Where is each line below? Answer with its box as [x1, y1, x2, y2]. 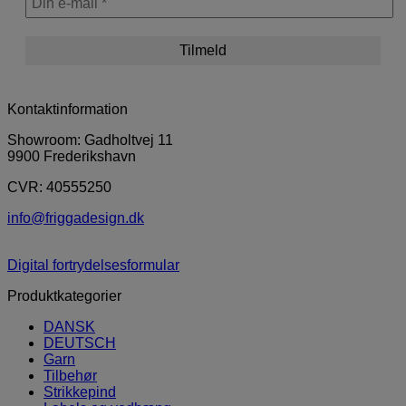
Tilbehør [43, 368, 97, 384]
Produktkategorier [7, 288, 121, 304]
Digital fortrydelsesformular [7, 257, 179, 274]
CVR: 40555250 [7, 179, 111, 196]
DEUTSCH [43, 335, 116, 352]
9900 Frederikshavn [7, 149, 136, 165]
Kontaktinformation [7, 101, 128, 118]
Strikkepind [43, 384, 116, 401]
